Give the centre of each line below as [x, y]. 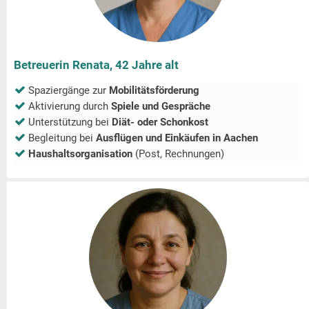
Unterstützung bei [70, 122]
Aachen [241, 138]
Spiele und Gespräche [161, 107]
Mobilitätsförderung [154, 91]
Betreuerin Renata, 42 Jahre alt [96, 65]
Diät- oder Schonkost [160, 122]
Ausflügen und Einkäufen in [160, 138]
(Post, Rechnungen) [178, 154]
